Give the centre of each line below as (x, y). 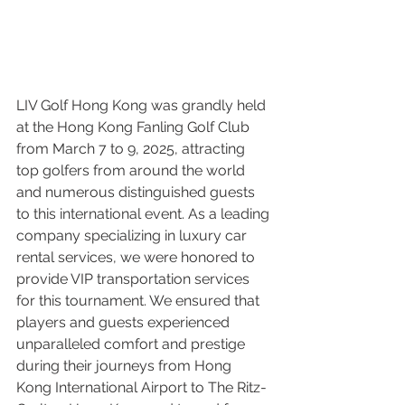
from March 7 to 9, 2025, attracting (132, 149)
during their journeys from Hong (126, 366)
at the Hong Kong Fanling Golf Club (135, 127)
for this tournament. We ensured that (140, 301)
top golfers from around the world (132, 171)
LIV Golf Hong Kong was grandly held (143, 106)
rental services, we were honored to (137, 258)
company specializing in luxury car (133, 236)
